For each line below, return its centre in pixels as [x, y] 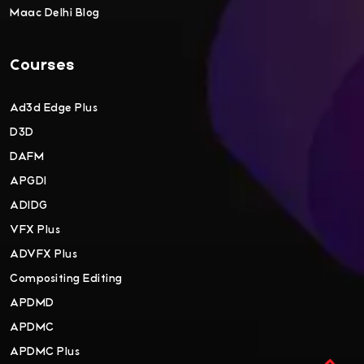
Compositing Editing [66, 278]
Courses [42, 65]
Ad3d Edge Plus [54, 107]
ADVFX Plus [43, 253]
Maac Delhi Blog [55, 12]
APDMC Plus [45, 351]
